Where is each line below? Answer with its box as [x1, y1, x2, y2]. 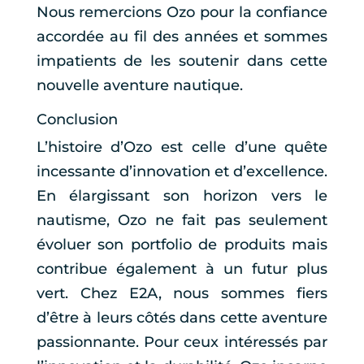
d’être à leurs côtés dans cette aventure [36, 308, 328, 327]
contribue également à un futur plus [36, 259, 328, 278]
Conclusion [36, 110, 118, 128]
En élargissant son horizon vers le [36, 186, 328, 205]
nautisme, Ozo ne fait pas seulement [36, 210, 328, 229]
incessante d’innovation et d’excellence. [36, 162, 328, 180]
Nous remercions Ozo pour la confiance [36, 2, 328, 21]
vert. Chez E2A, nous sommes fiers [36, 284, 328, 302]
